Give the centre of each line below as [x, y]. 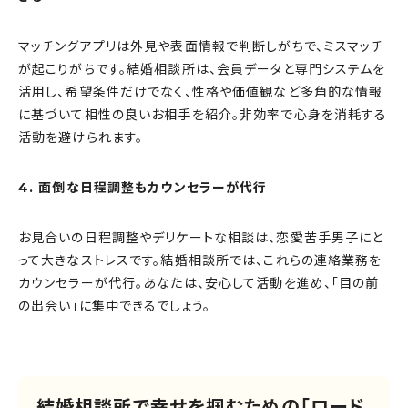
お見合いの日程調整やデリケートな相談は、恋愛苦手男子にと [201, 238]
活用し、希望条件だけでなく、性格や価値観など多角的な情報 [201, 92]
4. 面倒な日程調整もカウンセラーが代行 [143, 188]
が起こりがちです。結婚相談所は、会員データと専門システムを [202, 70]
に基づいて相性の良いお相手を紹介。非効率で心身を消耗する [203, 115]
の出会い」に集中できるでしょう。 [114, 306]
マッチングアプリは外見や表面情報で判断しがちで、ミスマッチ [201, 47]
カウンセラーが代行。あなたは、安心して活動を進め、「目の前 [199, 284]
